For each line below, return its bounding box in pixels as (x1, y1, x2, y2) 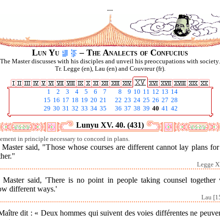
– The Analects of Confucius (77, 48, 188, 57)
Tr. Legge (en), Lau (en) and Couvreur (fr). (55, 65, 165, 72)
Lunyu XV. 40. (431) (76, 121, 144, 129)
